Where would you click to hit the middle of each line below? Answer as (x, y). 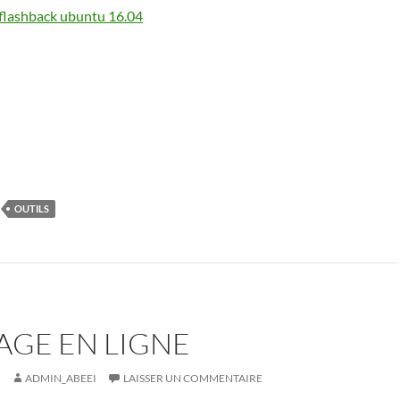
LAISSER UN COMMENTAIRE (193, 378)
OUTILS (32, 208)
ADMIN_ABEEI (61, 378)
